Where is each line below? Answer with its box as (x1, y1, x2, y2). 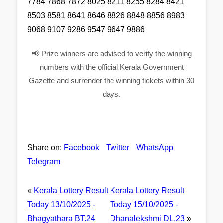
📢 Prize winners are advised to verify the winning (31, 49, 192, 58)
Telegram (27, 157, 60, 166)
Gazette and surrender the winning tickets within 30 (29, 76, 194, 85)
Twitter (106, 143, 129, 152)
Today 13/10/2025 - (27, 200, 95, 209)
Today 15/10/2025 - (110, 200, 178, 209)
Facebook (64, 143, 99, 152)
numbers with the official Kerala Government (39, 63, 184, 71)
